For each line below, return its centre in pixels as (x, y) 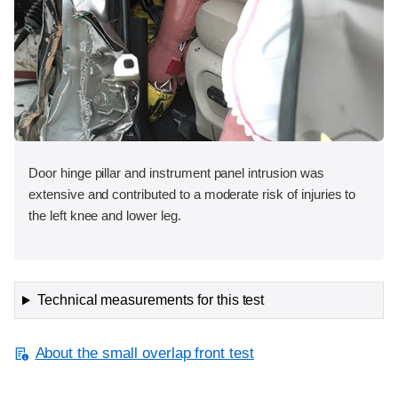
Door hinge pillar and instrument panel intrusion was (176, 172)
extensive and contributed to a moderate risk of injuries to (192, 194)
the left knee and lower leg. (105, 215)
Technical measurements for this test (151, 300)
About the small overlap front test (145, 354)
